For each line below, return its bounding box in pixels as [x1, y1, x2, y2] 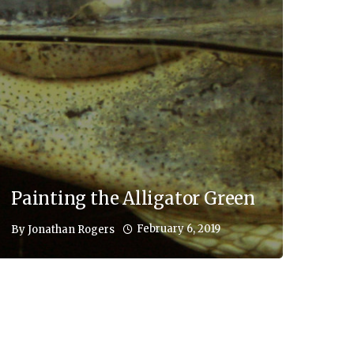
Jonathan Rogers [28, 222, 115, 236]
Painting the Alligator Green [11, 187, 255, 210]
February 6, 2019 [137, 222, 220, 236]
